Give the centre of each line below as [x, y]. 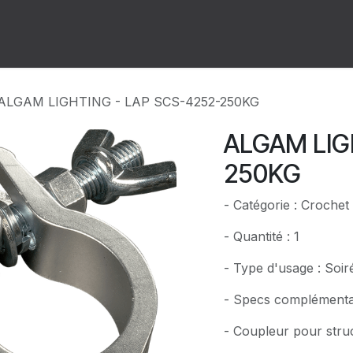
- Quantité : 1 [262, 236]
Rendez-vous [121, 34]
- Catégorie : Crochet [286, 205]
